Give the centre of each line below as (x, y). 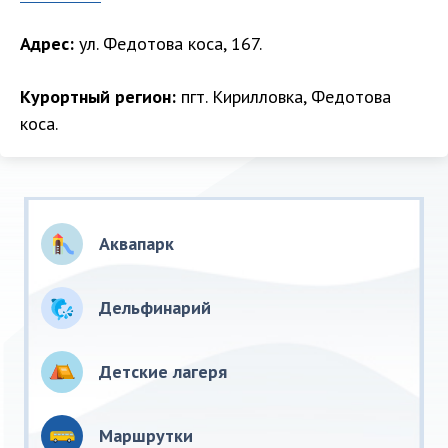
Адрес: (47, 44)
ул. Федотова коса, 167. (168, 44)
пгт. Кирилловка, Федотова (283, 97)
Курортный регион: (98, 97)
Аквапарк (136, 244)
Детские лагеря (163, 372)
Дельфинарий (155, 308)
